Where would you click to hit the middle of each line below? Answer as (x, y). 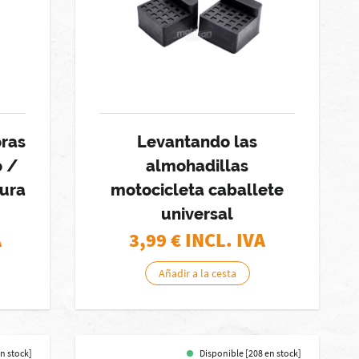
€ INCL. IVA (218, 240)
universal (198, 214)
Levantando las (198, 142)
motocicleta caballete (198, 190)
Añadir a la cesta (197, 273)
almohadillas (198, 166)
